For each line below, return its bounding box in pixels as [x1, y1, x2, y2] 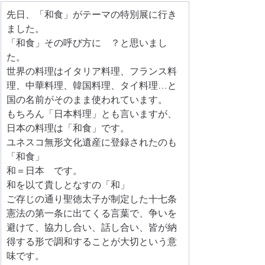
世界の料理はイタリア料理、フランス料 [7, 65, 177, 77]
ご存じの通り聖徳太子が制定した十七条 [7, 193, 177, 205]
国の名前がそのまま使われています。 [7, 93, 167, 106]
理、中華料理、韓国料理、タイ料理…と [7, 79, 177, 92]
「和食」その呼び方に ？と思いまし [7, 37, 167, 49]
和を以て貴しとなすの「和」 [7, 179, 130, 191]
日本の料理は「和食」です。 [7, 122, 130, 134]
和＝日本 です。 [7, 164, 82, 177]
